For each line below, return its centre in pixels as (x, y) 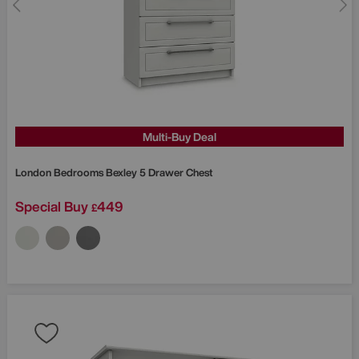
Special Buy (52, 206)
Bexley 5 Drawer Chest (159, 172)
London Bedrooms (61, 172)
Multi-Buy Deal (179, 136)
